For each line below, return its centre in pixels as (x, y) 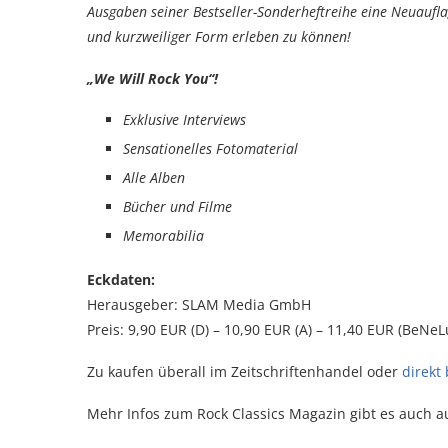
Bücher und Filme (177, 207)
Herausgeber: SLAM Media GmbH (199, 305)
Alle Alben (154, 178)
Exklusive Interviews (184, 120)
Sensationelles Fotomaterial (210, 149)
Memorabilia (163, 236)
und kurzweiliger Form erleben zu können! (219, 37)
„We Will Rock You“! (152, 79)
